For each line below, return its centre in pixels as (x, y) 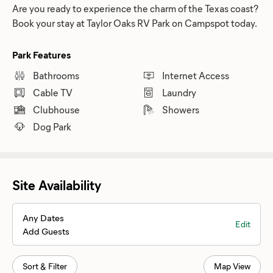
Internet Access (196, 75)
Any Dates (43, 217)
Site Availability (57, 184)
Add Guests (46, 231)
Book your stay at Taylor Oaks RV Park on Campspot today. (135, 23)
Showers (181, 109)
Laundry (179, 92)
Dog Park (52, 126)
